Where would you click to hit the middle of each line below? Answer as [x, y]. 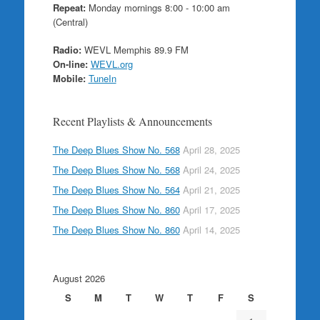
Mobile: [69, 78]
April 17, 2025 [211, 210]
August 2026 [79, 278]
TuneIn [102, 78]
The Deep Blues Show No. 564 [116, 190]
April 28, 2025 [211, 150]
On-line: [70, 64]
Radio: [67, 50]
